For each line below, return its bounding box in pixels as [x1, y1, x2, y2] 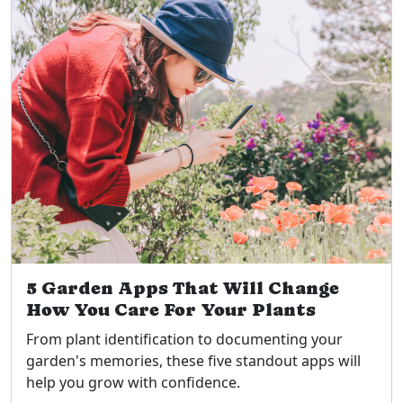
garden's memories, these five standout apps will [26, 350, 361, 371]
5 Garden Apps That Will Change [26, 277, 339, 299]
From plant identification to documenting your [26, 328, 343, 349]
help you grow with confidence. [26, 372, 240, 392]
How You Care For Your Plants [26, 299, 316, 320]
